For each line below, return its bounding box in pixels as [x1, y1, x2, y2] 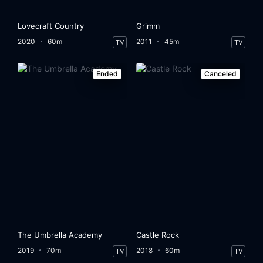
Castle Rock [136, 230, 180, 240]
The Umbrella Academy [18, 230, 103, 240]
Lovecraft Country [18, 21, 85, 31]
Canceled [204, 69, 237, 78]
